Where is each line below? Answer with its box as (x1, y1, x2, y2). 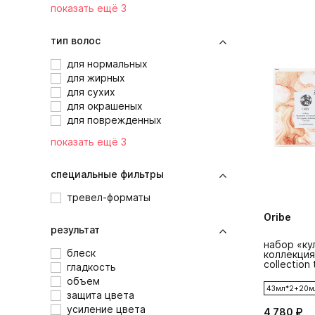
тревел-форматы (67, 191, 150, 203)
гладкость (67, 261, 116, 273)
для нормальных (67, 58, 148, 70)
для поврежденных (67, 114, 162, 126)
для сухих (67, 86, 115, 98)
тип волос (51, 34, 101, 46)
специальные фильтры (51, 168, 164, 180)
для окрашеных (67, 100, 143, 112)
